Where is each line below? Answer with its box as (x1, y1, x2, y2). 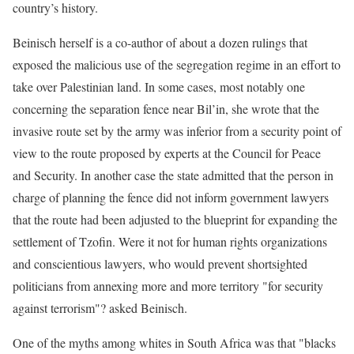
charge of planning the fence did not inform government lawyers (13, 189, 329, 205)
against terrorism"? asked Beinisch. (13, 299, 187, 316)
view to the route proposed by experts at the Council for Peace (13, 145, 321, 161)
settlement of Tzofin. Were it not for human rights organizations (13, 233, 327, 250)
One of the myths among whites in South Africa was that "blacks (13, 334, 336, 351)
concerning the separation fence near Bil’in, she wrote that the (13, 100, 319, 117)
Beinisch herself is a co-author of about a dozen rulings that (13, 34, 307, 51)
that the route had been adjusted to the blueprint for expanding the (13, 211, 337, 228)
